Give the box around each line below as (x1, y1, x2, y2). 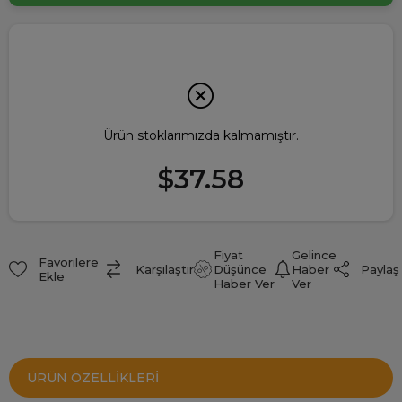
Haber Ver (214, 276, 275, 292)
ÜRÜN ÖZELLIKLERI (27, 370, 159, 387)
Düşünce (214, 262, 267, 277)
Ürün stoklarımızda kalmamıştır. (103, 127, 299, 144)
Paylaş (361, 262, 399, 277)
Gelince (291, 248, 336, 263)
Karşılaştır (135, 262, 194, 277)
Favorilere (38, 255, 99, 270)
